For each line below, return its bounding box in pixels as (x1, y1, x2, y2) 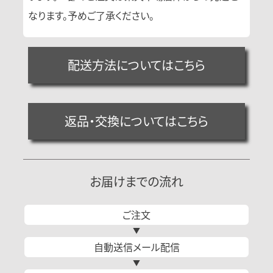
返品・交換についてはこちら (65, 112, 208, 130)
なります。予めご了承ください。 (28, 7, 155, 23)
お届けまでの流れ (90, 172, 183, 190)
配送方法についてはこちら (68, 55, 205, 74)
